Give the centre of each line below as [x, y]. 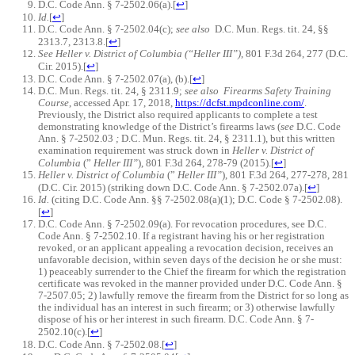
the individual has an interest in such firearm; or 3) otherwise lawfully [187, 307]
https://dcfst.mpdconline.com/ [240, 103]
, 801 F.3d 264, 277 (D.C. [294, 53]
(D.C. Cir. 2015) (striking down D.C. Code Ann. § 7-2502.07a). [171, 187]
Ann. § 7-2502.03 [77, 138]
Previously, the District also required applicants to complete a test [178, 115]
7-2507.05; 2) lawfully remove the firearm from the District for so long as [193, 295]
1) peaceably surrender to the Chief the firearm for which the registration [192, 271]
